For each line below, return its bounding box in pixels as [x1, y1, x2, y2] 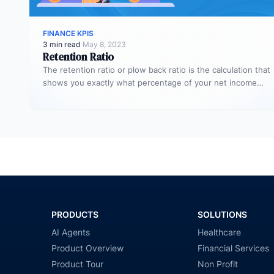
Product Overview [51, 242, 124, 253]
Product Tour [51, 258, 104, 269]
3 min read [43, 39, 81, 49]
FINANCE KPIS [43, 28, 94, 38]
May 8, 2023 [83, 39, 126, 49]
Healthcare [197, 226, 241, 237]
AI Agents [51, 226, 91, 237]
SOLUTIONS [197, 209, 247, 220]
